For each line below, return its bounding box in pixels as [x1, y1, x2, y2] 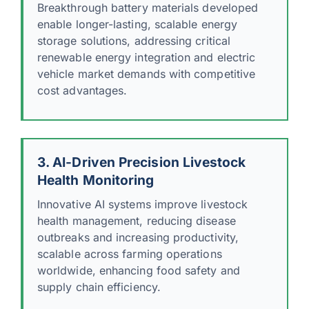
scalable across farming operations [37, 246, 222, 261]
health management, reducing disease [37, 213, 236, 228]
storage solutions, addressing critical [37, 33, 231, 48]
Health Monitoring [37, 171, 154, 188]
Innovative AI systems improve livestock [37, 197, 248, 211]
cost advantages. [37, 83, 128, 97]
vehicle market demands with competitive [37, 66, 256, 81]
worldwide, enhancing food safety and [37, 263, 240, 277]
